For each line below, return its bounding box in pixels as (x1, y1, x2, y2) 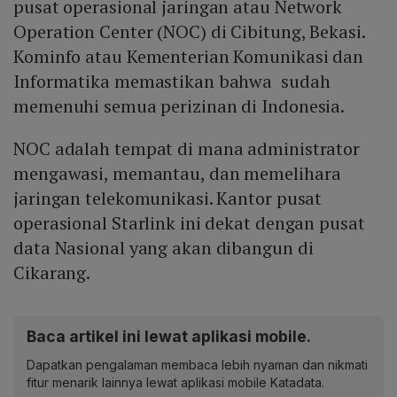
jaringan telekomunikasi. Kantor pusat (13, 186, 323, 211)
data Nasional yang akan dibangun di (13, 236, 314, 261)
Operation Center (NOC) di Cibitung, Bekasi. (13, 19, 365, 44)
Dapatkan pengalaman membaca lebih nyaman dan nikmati (27, 357, 368, 373)
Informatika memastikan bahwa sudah (13, 69, 331, 94)
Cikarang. (13, 261, 95, 285)
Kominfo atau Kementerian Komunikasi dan (13, 44, 364, 69)
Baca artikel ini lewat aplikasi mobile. (27, 327, 311, 346)
